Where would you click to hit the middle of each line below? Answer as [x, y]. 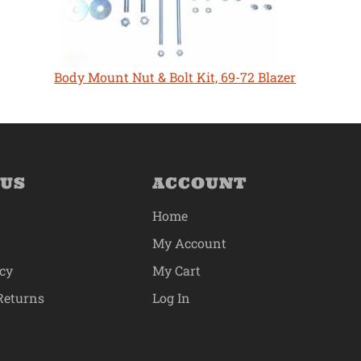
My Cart [176, 271]
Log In [171, 298]
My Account [189, 243]
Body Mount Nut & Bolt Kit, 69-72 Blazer [175, 77]
